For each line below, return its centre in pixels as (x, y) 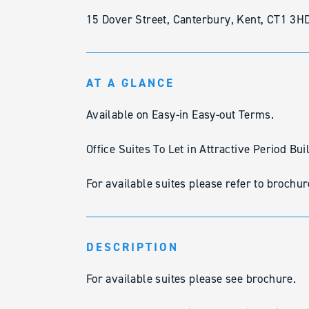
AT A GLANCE (130, 83)
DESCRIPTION (132, 247)
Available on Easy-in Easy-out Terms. (180, 114)
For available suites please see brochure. (191, 279)
